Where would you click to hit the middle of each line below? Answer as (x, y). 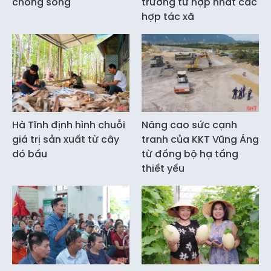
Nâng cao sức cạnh (189, 125)
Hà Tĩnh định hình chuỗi (69, 125)
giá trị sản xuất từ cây (66, 140)
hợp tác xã (168, 17)
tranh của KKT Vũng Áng (200, 140)
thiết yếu (163, 169)
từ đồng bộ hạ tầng (190, 154)
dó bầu (30, 154)
